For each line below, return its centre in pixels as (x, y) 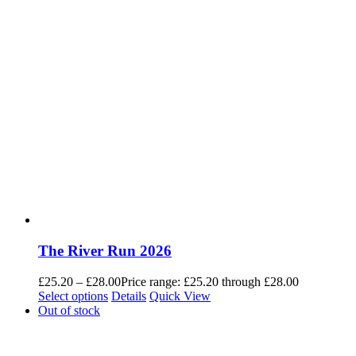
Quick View (180, 296)
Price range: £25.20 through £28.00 (210, 281)
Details (129, 296)
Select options (73, 296)
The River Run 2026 (105, 251)
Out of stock (69, 310)
